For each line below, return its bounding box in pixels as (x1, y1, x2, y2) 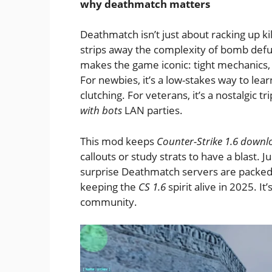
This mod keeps (80, 134, 157, 148)
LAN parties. (122, 103, 183, 118)
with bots (80, 103, 122, 118)
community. (80, 194, 137, 209)
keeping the (80, 179, 138, 194)
